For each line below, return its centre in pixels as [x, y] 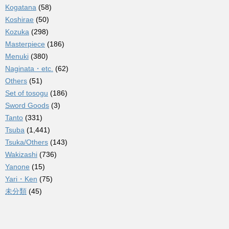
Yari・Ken [21, 179]
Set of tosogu [27, 93]
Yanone [17, 167]
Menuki [17, 56]
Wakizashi [21, 155]
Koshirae [19, 20]
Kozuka [17, 32]
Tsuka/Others [27, 142]
